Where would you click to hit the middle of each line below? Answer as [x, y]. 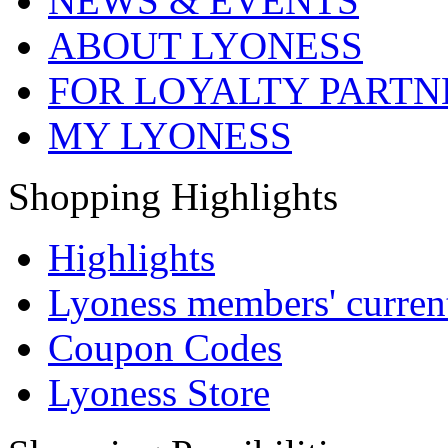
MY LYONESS [170, 135]
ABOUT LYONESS [205, 45]
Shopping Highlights [173, 196]
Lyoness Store [159, 392]
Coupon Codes [165, 347]
